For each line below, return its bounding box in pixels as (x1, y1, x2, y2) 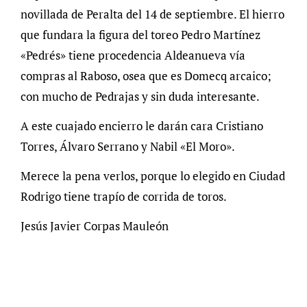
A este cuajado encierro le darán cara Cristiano (20, 117, 263, 134)
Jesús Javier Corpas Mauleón (20, 217, 169, 234)
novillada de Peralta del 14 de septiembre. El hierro (20, 5, 284, 22)
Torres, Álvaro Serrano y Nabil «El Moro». (20, 138, 235, 154)
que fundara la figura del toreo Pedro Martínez (20, 26, 260, 42)
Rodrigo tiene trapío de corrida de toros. (20, 188, 227, 204)
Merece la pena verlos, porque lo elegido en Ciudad (20, 167, 285, 184)
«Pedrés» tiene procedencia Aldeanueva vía (20, 47, 245, 63)
